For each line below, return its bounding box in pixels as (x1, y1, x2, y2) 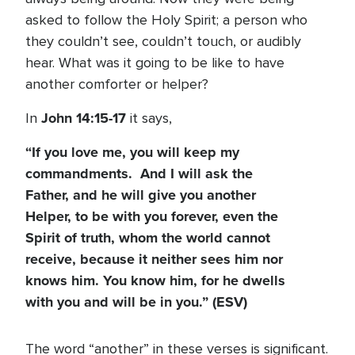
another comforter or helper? (25, 75, 212, 93)
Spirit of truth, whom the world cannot (25, 227, 270, 248)
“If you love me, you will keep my (25, 142, 239, 162)
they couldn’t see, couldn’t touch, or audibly (25, 32, 301, 50)
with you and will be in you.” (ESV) (25, 292, 247, 312)
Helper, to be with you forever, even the (25, 206, 278, 227)
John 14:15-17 (41, 108, 126, 128)
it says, (126, 109, 172, 127)
